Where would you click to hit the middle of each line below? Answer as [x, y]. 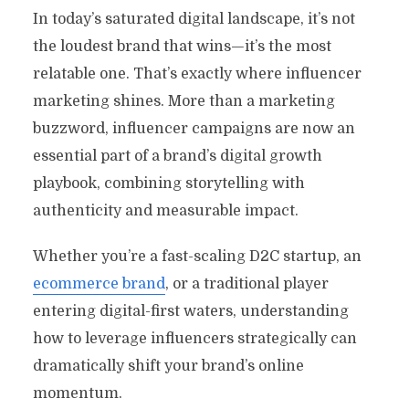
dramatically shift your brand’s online [168, 366]
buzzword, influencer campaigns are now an [194, 128]
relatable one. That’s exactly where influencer [197, 73]
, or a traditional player [246, 283]
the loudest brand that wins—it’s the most [182, 46]
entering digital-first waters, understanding [190, 311]
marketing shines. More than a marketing [184, 101]
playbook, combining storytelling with [168, 183]
